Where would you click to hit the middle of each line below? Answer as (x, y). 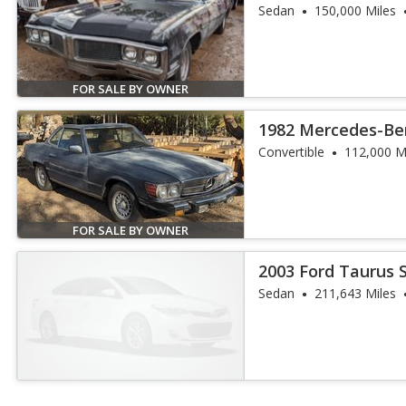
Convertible (292, 152)
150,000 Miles (356, 10)
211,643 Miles (356, 293)
